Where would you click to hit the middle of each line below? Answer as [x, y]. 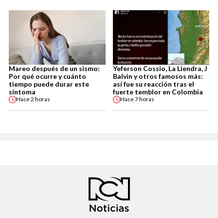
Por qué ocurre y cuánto [47, 76]
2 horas [40, 99]
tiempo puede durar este [49, 84]
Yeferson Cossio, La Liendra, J [160, 68]
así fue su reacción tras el [153, 84]
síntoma [22, 91]
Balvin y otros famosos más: [158, 76]
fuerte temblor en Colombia [158, 91]
